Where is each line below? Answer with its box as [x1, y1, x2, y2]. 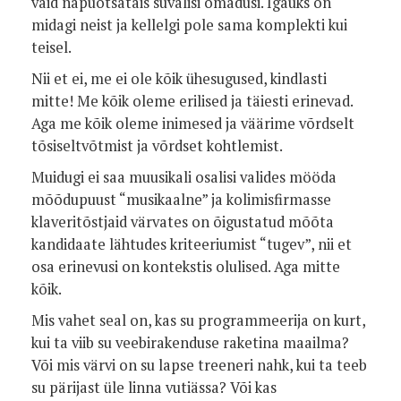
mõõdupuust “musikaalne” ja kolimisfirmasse [31, 190, 331, 209]
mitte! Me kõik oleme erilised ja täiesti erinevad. [31, 91, 353, 111]
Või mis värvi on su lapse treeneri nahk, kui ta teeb [31, 355, 367, 375]
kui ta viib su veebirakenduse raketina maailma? [31, 333, 349, 353]
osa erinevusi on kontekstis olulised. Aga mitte [31, 257, 340, 277]
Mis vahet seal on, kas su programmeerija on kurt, [31, 311, 365, 330]
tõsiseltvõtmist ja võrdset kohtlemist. [31, 136, 283, 156]
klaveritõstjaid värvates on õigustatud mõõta [31, 212, 334, 232]
